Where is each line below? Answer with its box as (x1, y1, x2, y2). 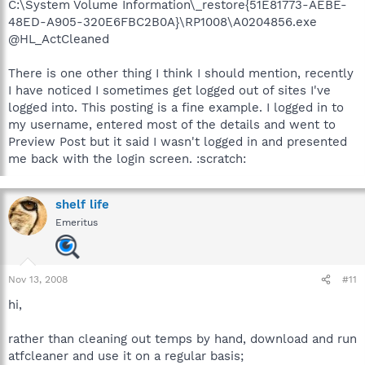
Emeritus (55, 217, 98, 228)
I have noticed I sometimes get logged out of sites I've (8, 83, 331, 98)
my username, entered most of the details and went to (8, 117, 336, 132)
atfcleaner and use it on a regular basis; (8, 349, 244, 363)
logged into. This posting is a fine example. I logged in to (8, 100, 344, 115)
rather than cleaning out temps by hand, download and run (8, 332, 357, 346)
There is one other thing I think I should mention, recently (8, 66, 354, 81)
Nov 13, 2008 (8, 274, 68, 285)
